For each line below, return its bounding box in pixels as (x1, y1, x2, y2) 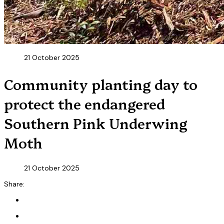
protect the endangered (4, 93, 165, 113)
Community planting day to (4, 73, 197, 93)
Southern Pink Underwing (4, 112, 187, 132)
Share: (4, 179, 24, 188)
